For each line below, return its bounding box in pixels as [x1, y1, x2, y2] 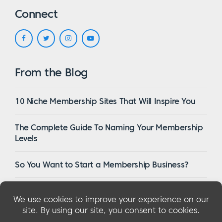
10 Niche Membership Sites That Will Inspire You [15, 96, 196, 106]
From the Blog [15, 65, 88, 79]
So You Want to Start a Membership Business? [15, 159, 189, 169]
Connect [15, 6, 58, 21]
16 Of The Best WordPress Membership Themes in [15, 185, 202, 196]
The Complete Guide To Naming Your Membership [15, 122, 203, 132]
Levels [15, 133, 38, 143]
